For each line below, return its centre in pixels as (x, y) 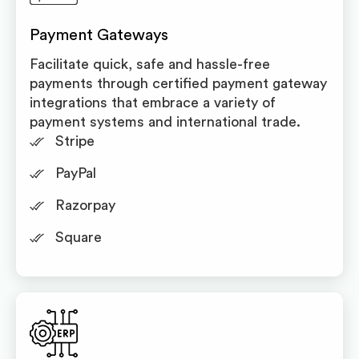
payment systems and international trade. (165, 122)
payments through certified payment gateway (178, 83)
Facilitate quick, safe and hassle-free (150, 64)
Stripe (75, 141)
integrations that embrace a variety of (153, 103)
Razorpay (85, 205)
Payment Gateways (99, 35)
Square (78, 237)
